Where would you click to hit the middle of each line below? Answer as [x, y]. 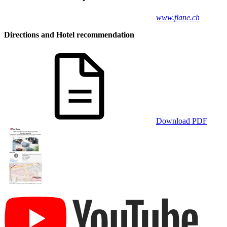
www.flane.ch [178, 17]
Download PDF [182, 121]
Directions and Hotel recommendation [69, 34]
